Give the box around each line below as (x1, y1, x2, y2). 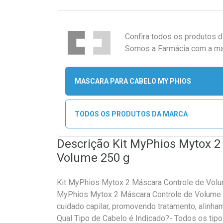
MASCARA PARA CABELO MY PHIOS (74, 77, 191, 85)
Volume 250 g (57, 151, 130, 165)
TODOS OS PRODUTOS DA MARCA (74, 110, 188, 118)
